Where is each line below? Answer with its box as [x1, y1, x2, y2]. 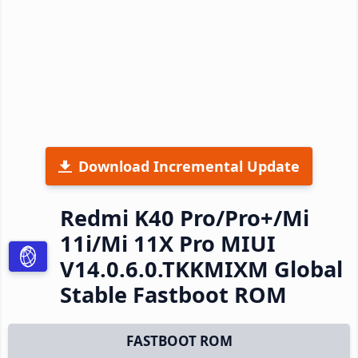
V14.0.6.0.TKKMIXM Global [60, 253, 343, 284]
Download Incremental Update [78, 156, 300, 176]
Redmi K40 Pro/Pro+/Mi [60, 202, 309, 233]
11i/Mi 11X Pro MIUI [60, 228, 276, 258]
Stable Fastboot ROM [60, 279, 287, 309]
